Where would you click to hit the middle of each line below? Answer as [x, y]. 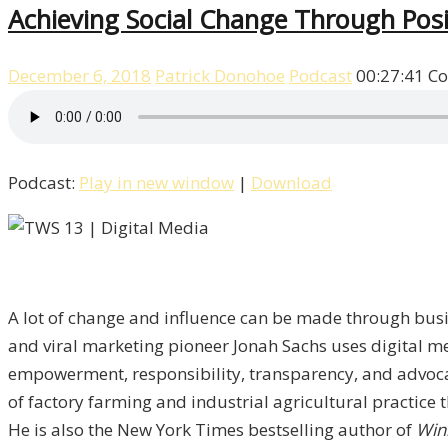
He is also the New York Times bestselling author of [212, 430]
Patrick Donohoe [220, 76]
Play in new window [156, 183]
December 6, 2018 [79, 76]
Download [291, 183]
